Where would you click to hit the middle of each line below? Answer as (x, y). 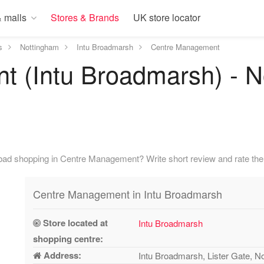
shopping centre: (68, 239)
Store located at (75, 223)
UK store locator (167, 17)
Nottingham (39, 47)
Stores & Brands (85, 17)
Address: (62, 255)
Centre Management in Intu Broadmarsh (128, 194)
